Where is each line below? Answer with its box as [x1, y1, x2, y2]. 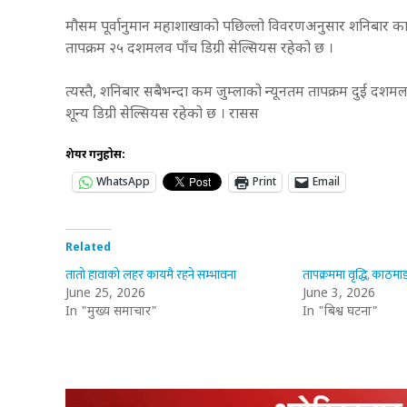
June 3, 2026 [302, 284, 375, 303]
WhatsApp [96, 174, 150, 190]
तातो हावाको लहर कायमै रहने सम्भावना [65, 263, 236, 285]
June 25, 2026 [65, 284, 145, 303]
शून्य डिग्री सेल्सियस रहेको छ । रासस [65, 104, 259, 124]
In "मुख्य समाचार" [65, 303, 157, 321]
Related [65, 240, 111, 255]
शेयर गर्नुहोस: [65, 147, 125, 163]
